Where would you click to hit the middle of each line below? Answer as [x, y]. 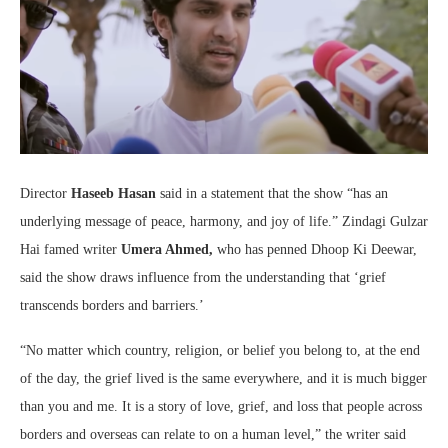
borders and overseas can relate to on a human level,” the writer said [213, 435]
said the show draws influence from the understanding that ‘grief [203, 278]
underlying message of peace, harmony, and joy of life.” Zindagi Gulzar [224, 222]
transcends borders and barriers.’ [112, 306]
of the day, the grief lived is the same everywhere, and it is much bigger [223, 379]
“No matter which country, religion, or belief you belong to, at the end [220, 351]
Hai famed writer [70, 250]
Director [45, 194]
